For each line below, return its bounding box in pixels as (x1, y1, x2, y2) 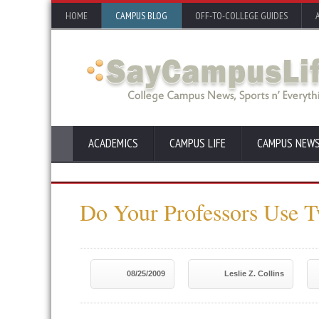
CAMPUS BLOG (115, 9, 167, 22)
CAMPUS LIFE (169, 135, 226, 151)
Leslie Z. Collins (224, 269, 284, 278)
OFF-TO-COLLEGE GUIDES (195, 9, 288, 22)
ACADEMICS (88, 135, 138, 151)
